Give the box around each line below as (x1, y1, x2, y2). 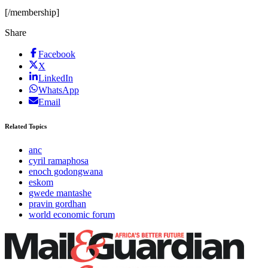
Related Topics (5, 123, 47, 130)
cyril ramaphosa (29, 156, 89, 166)
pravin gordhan (29, 199, 86, 209)
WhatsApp (38, 85, 79, 96)
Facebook (38, 49, 75, 60)
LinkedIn (38, 73, 73, 84)
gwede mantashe (29, 188, 92, 199)
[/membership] (5, 7, 59, 18)
